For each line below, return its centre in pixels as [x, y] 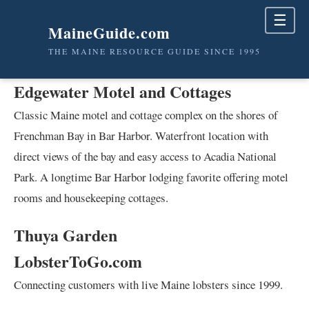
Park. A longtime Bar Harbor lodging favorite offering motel [151, 177]
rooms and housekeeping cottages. [91, 198]
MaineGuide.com [109, 33]
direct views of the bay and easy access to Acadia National [145, 156]
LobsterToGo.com [78, 261]
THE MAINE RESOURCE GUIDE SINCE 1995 [154, 51]
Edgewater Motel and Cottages [122, 91]
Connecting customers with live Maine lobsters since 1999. [148, 285]
